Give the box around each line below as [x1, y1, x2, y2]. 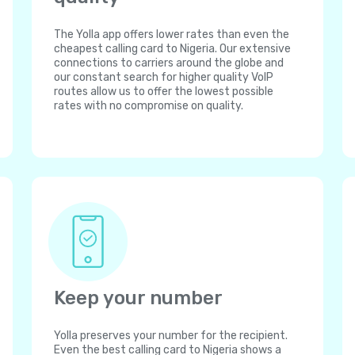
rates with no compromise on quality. [54, 99, 243, 113]
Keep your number [54, 287, 223, 309]
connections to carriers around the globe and [54, 56, 284, 70]
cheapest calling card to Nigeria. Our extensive [54, 42, 291, 55]
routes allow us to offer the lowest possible [54, 85, 273, 98]
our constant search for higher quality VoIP [54, 71, 273, 84]
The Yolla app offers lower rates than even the [54, 28, 289, 41]
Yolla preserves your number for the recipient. [54, 329, 288, 342]
